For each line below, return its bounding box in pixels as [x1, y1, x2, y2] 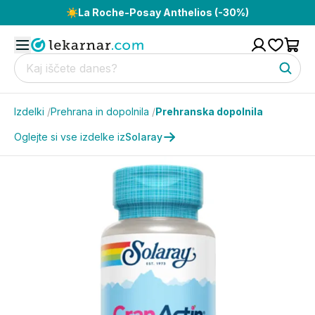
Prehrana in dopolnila [51, 105, 149, 117]
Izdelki [14, 105, 44, 117]
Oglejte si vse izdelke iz [14, 131, 125, 143]
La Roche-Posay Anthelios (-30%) [78, 6, 249, 18]
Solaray [125, 131, 162, 143]
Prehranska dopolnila [155, 105, 263, 117]
